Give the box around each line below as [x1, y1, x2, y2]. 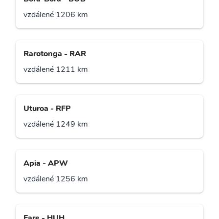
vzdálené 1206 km [23, 9, 88, 21]
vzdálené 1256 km [23, 174, 88, 185]
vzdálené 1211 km [23, 64, 88, 75]
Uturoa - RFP [23, 103, 71, 114]
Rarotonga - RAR [23, 48, 86, 60]
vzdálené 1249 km [23, 119, 88, 130]
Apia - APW [23, 158, 68, 169]
